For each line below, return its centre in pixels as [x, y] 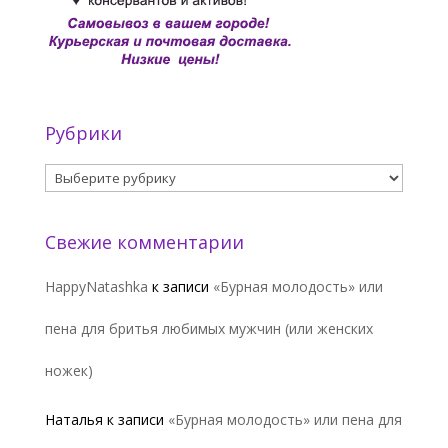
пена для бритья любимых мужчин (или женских [208, 329]
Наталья [73, 420]
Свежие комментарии [144, 242]
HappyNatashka [96, 287]
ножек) [68, 371]
